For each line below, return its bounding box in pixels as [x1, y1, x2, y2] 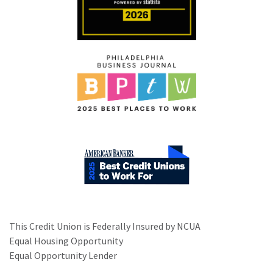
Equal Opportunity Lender [9, 249, 117, 262]
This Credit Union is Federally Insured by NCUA [9, 220, 200, 233]
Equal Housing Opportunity [9, 235, 123, 247]
